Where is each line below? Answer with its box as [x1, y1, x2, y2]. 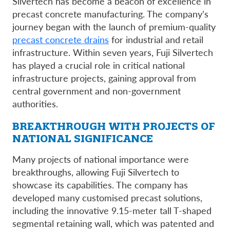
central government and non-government [12, 84, 181, 97]
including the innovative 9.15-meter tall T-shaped [12, 203, 212, 217]
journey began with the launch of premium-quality [12, 20, 216, 33]
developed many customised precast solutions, [12, 190, 202, 204]
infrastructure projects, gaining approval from [12, 71, 196, 84]
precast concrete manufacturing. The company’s [12, 7, 208, 20]
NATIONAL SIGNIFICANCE [12, 131, 153, 145]
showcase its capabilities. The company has [12, 178, 188, 191]
